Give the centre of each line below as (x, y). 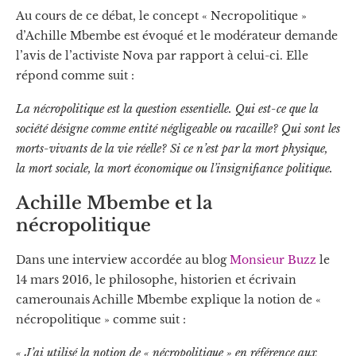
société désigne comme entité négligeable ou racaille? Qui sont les (178, 128)
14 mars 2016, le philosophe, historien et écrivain (156, 279)
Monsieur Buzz (273, 259)
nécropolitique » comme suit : (101, 319)
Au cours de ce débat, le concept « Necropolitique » (161, 15)
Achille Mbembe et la (114, 203)
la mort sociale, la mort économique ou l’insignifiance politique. (174, 168)
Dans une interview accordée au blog (123, 259)
